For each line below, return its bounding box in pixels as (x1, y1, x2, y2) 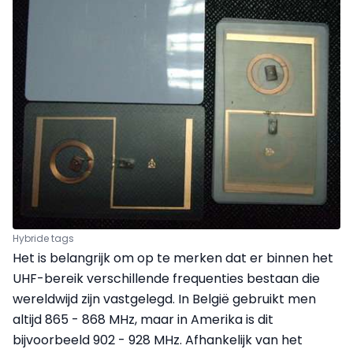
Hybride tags (13, 231, 74, 245)
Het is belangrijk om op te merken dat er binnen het (13, 248, 333, 267)
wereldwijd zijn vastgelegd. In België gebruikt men (13, 289, 316, 308)
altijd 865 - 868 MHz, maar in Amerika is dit (13, 310, 273, 329)
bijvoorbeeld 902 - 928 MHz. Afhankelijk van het (13, 330, 303, 349)
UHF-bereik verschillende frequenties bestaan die (13, 269, 320, 288)
